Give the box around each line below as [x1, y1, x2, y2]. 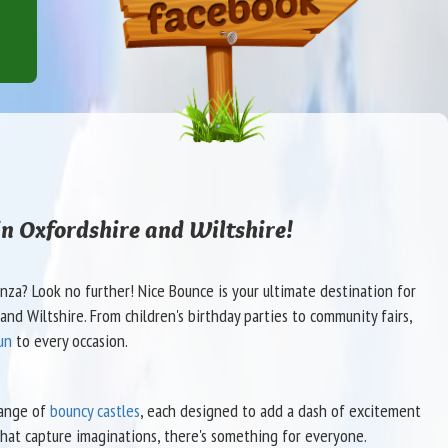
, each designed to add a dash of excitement [139, 398, 421, 422]
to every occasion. [11, 328, 128, 352]
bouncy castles [49, 398, 140, 422]
